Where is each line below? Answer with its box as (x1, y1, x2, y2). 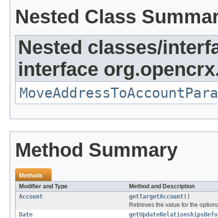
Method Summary (15, 139, 178, 161)
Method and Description (129, 183, 195, 190)
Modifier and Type (19, 183, 68, 190)
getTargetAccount (129, 193, 183, 200)
